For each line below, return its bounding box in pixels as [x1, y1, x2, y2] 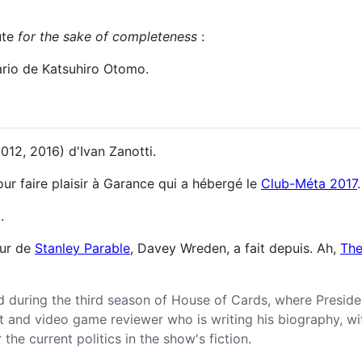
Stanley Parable [35, 240, 130, 257]
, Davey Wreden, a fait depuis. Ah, [130, 240, 340, 257]
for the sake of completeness [18, 28, 197, 44]
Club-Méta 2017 [261, 175, 357, 192]
